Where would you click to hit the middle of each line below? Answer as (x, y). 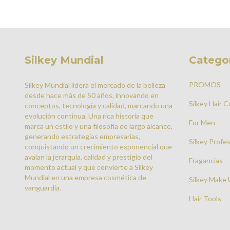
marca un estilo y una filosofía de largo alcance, (99, 126)
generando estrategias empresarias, (82, 136)
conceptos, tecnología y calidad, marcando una (99, 105)
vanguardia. (43, 187)
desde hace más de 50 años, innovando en (92, 95)
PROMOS (205, 84)
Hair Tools (205, 198)
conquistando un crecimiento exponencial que (98, 146)
